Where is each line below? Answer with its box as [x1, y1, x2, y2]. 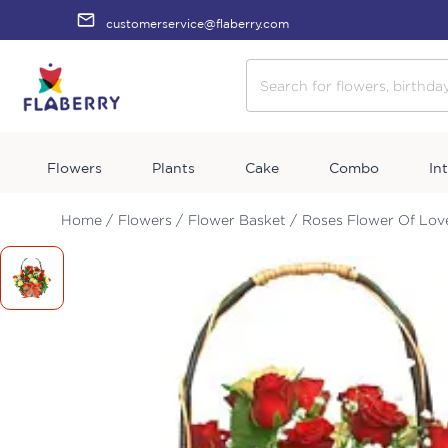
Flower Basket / [188, 211, 297, 227]
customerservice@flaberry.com [106, 17, 289, 30]
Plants [152, 159, 195, 176]
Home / [61, 211, 113, 227]
